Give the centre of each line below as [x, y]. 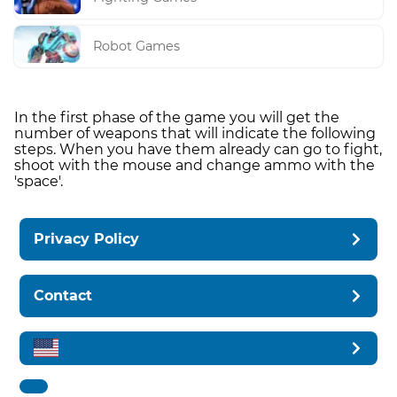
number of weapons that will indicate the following [195, 133]
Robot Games [137, 47]
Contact [63, 295]
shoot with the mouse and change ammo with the [195, 165]
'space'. [39, 181]
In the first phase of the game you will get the [177, 117]
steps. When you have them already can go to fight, [198, 149]
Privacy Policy [87, 238]
